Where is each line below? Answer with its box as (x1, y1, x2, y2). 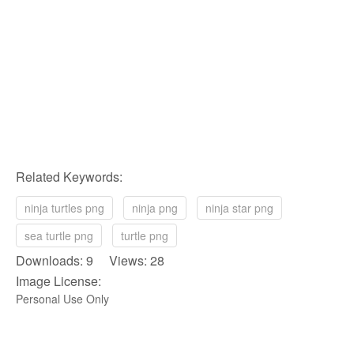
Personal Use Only (16, 290, 109, 307)
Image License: (16, 271, 101, 290)
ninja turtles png (24, 199, 104, 216)
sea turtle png (24, 227, 93, 243)
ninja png (132, 199, 178, 216)
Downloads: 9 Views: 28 (16, 250, 164, 269)
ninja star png (205, 199, 273, 216)
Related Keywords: (16, 167, 122, 186)
